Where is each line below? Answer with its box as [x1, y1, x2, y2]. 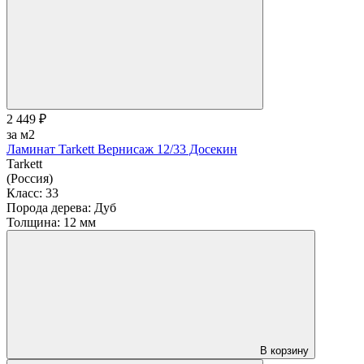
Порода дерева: [6, 201, 91, 215]
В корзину [260, 344, 309, 357]
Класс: [6, 186, 42, 201]
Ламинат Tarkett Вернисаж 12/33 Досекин [6, 142, 237, 157]
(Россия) [6, 171, 53, 186]
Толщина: [6, 215, 60, 230]
